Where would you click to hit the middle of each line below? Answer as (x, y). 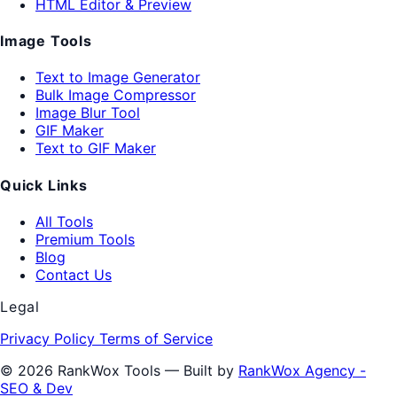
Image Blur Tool (88, 113)
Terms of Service (156, 338)
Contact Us (74, 274)
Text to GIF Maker (96, 148)
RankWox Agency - (302, 370)
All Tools (64, 221)
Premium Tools (85, 239)
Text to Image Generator (118, 78)
